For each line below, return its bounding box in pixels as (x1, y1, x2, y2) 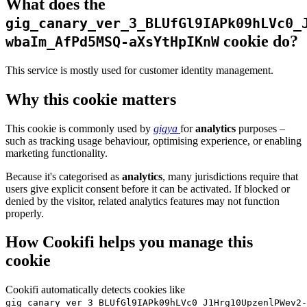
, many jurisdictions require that (162, 170, 298, 182)
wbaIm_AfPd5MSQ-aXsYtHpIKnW (5, 34, 219, 50)
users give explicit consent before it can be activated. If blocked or (5, 182, 290, 195)
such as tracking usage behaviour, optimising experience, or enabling (5, 134, 302, 147)
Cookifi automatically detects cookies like (5, 284, 185, 296)
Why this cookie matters (5, 90, 176, 108)
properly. (5, 207, 44, 219)
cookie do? (219, 32, 298, 50)
